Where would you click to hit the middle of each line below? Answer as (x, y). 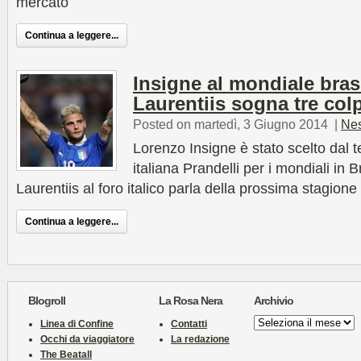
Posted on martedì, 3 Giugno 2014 (230, 124)
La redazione (200, 339)
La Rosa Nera (191, 301)
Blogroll (47, 301)
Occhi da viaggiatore (87, 339)
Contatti (189, 324)
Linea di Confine (77, 324)
